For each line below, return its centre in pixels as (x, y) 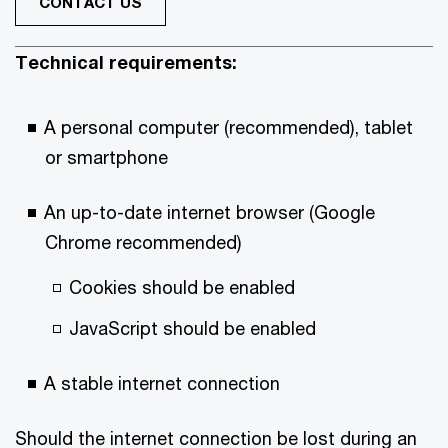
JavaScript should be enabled (192, 328)
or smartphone (106, 157)
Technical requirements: (126, 62)
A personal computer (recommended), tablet (228, 127)
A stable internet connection (162, 383)
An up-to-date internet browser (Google (209, 212)
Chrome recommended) (143, 242)
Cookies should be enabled (182, 287)
